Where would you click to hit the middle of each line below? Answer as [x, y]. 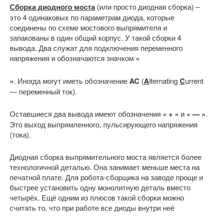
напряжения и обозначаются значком [73, 58]
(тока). [20, 134]
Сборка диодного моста [52, 7]
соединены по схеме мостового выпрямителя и [88, 27]
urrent [194, 80]
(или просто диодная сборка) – [147, 6]
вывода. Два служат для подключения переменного [96, 47]
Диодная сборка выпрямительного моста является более [106, 156]
